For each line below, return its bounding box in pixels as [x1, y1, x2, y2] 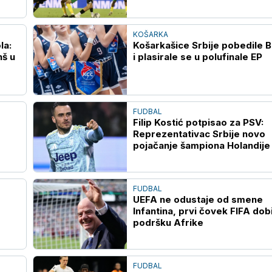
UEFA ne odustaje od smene [132, 194, 263, 206]
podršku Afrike [132, 217, 203, 229]
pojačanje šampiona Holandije [132, 139, 270, 151]
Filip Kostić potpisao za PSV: [132, 116, 263, 128]
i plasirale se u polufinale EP [132, 50, 262, 63]
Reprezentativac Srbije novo [132, 127, 265, 140]
